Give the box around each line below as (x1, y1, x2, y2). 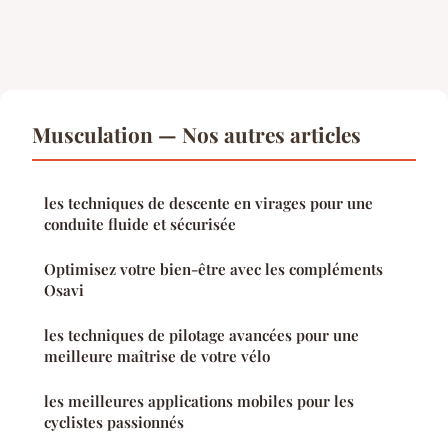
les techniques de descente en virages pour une (44, 193, 373, 214)
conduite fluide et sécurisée (44, 214, 236, 235)
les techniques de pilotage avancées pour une (44, 325, 359, 346)
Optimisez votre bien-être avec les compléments (44, 259, 383, 280)
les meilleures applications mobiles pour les (44, 391, 354, 412)
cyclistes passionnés (44, 412, 184, 433)
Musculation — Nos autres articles (32, 120, 361, 149)
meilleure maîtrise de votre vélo (44, 346, 270, 367)
